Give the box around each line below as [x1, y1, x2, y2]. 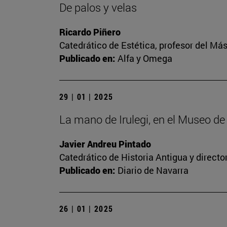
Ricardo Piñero [59, 26, 121, 39]
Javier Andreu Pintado [59, 138, 151, 150]
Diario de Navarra [118, 164, 188, 177]
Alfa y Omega [118, 52, 172, 65]
